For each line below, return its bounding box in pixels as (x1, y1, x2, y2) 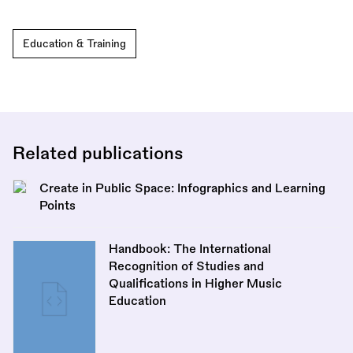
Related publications (13, 144, 183, 162)
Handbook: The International (109, 242, 271, 255)
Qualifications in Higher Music (109, 277, 282, 290)
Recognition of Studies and (109, 259, 264, 273)
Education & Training (23, 38, 126, 49)
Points (39, 199, 76, 212)
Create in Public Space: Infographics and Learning (39, 181, 325, 195)
